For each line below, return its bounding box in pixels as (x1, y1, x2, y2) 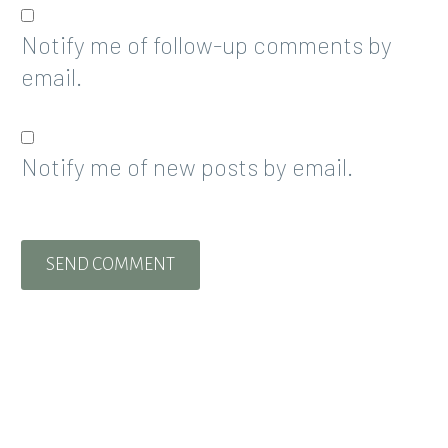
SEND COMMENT (46, 254, 175, 274)
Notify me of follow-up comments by (21, 29, 392, 59)
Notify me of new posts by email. (21, 152, 353, 182)
